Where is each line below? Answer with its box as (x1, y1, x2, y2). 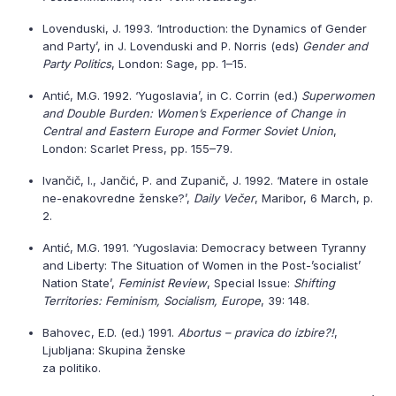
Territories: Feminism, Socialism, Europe (42, 293, 261, 308)
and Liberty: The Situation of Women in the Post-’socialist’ (42, 258, 361, 272)
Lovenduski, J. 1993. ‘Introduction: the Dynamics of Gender (42, 21, 367, 35)
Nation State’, (42, 276, 118, 290)
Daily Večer (194, 191, 255, 205)
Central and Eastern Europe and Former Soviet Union (42, 124, 333, 138)
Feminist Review (118, 276, 207, 290)
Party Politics (42, 57, 111, 71)
